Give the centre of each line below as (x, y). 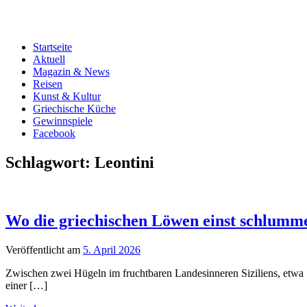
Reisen (48, 84)
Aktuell (49, 59)
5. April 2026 (112, 249)
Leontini (124, 162)
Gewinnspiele (63, 121)
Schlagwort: (50, 162)
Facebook (54, 133)
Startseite (52, 47)
